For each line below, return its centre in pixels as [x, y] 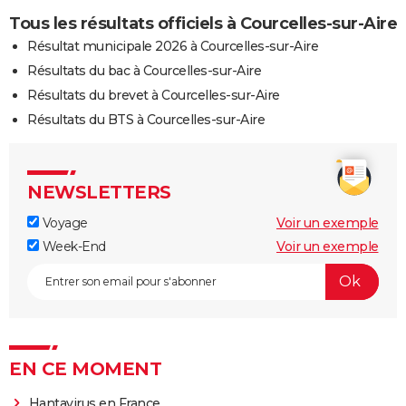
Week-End [72, 246]
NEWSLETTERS [99, 192]
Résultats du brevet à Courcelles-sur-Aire [154, 95]
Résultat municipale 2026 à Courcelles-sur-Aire [173, 46]
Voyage [63, 222]
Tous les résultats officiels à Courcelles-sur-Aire [203, 23]
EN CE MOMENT [85, 368]
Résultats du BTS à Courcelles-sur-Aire [146, 119]
